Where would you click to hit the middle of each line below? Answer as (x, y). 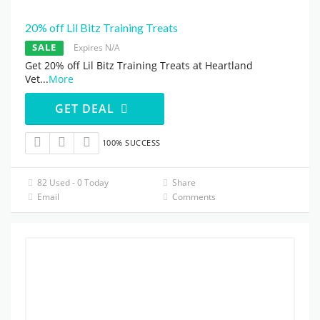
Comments (193, 197)
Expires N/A (97, 48)
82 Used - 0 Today (72, 183)
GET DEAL (87, 109)
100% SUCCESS (131, 143)
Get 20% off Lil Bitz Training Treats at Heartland (139, 66)
